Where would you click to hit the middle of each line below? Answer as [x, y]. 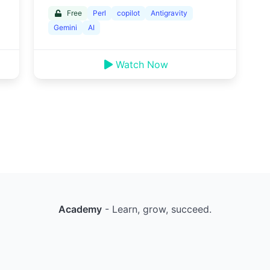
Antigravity [169, 13]
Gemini [65, 28]
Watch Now [142, 65]
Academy [80, 209]
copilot [128, 13]
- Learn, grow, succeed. [157, 209]
